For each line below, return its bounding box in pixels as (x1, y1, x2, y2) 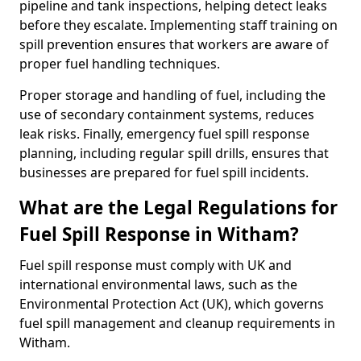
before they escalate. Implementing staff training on (19, 16, 338, 34)
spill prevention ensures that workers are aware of (19, 35, 329, 53)
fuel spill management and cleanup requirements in (19, 314, 335, 332)
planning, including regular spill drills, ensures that (19, 144, 329, 162)
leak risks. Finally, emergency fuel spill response (19, 125, 309, 143)
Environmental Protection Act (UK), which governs (19, 295, 324, 313)
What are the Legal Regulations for (19, 195, 338, 220)
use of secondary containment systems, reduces (19, 106, 314, 123)
